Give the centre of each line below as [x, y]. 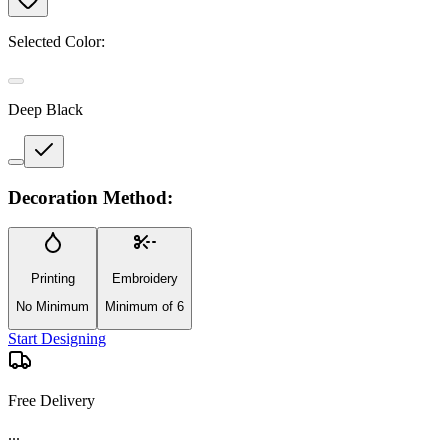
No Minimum [52, 306]
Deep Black [45, 109]
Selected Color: [56, 41]
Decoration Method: [90, 197]
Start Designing [57, 339]
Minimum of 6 [144, 306]
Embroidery [144, 278]
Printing [52, 278]
